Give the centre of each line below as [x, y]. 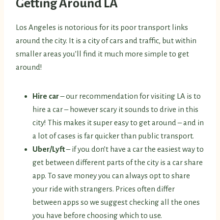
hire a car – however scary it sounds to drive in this [115, 110]
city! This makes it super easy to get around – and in [118, 123]
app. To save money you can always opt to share [111, 176]
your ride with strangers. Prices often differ [104, 189]
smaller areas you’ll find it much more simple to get [102, 54]
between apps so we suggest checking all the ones [116, 202]
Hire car [46, 96]
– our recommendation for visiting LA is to [131, 96]
